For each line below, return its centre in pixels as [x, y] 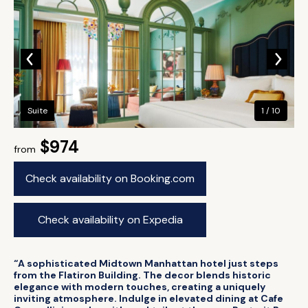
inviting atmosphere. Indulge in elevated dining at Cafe [148, 298]
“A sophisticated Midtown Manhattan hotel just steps [146, 263]
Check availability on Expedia [110, 220]
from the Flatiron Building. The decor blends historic [142, 275]
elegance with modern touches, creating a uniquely [140, 287]
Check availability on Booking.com [110, 178]
